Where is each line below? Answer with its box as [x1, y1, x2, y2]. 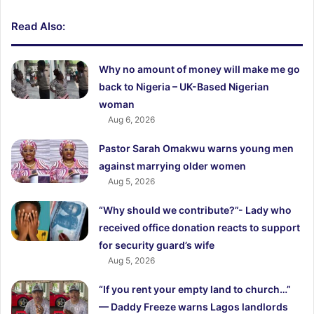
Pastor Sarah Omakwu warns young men [99, 142, 294, 154]
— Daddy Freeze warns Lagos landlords [99, 300, 289, 313]
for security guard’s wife [99, 238, 215, 251]
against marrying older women [99, 159, 247, 172]
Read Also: [11, 19, 65, 33]
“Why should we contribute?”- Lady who [99, 203, 292, 216]
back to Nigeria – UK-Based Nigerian [99, 80, 270, 93]
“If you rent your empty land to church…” [99, 282, 292, 295]
